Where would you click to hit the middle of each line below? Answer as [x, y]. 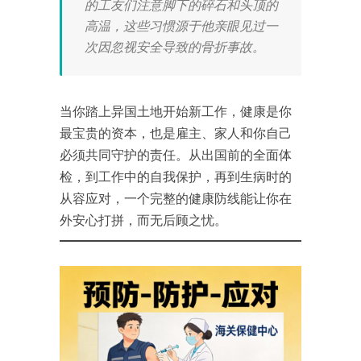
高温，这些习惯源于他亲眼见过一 [181, 25]
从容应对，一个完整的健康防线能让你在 [176, 198]
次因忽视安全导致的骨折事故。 [175, 46]
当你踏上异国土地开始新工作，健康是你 [176, 111]
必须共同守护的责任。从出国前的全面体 [176, 154]
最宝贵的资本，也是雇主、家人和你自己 [176, 133]
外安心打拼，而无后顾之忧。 [143, 220]
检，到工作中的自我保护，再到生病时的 [176, 176]
